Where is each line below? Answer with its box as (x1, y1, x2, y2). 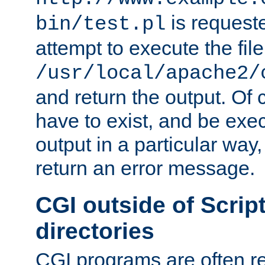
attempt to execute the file (35, 37, 264, 60)
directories (35, 218, 154, 244)
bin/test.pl (35, 13, 166, 36)
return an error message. (35, 157, 255, 180)
